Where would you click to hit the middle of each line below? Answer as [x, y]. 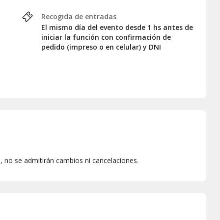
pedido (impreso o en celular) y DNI [101, 47]
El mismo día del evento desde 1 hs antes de [117, 27]
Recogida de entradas [79, 17]
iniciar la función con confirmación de [106, 37]
